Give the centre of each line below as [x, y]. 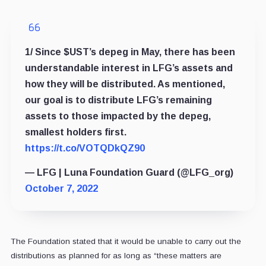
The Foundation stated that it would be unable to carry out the [126, 241]
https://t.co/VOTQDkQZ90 [85, 148]
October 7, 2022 [61, 188]
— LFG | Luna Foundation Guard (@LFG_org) [129, 172]
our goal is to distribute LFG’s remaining [118, 100]
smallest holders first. [75, 132]
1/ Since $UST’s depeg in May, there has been [130, 52]
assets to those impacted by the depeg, [118, 116]
